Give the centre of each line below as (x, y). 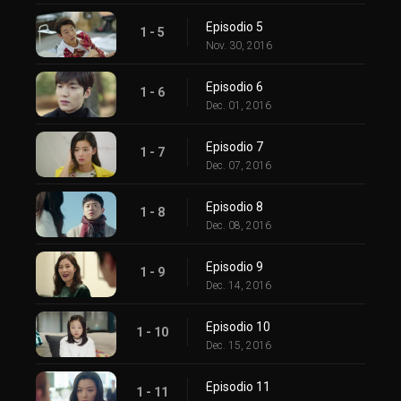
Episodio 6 (235, 86)
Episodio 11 (238, 386)
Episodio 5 (235, 26)
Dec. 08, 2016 (239, 225)
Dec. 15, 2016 (239, 345)
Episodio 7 (235, 146)
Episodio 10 (238, 326)
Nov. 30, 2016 (239, 45)
